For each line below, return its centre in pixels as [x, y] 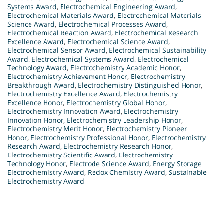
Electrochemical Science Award [118, 42]
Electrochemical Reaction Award [59, 33]
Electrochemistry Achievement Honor [67, 77]
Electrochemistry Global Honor [116, 103]
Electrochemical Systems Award [83, 59]
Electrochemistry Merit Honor [55, 129]
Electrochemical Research [156, 33]
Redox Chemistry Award [126, 172]
